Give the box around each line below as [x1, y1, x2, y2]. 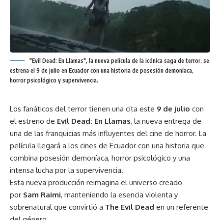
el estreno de [10, 116, 57, 126]
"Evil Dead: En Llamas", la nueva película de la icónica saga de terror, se [29, 56, 209, 64]
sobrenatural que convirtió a [10, 202, 105, 212]
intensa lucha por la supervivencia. [10, 165, 123, 175]
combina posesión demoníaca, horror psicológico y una [10, 153, 190, 163]
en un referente [154, 202, 208, 212]
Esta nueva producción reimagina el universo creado [10, 177, 182, 187]
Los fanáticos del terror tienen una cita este [10, 104, 157, 113]
